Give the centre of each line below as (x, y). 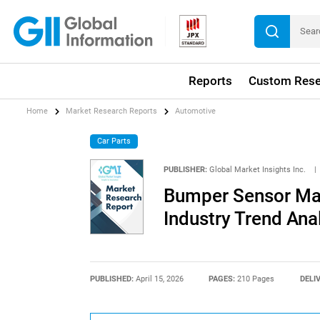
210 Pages (256, 279)
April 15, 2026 (159, 279)
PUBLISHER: (185, 169)
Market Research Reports (112, 111)
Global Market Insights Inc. (257, 169)
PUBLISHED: (112, 279)
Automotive (196, 111)
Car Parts (114, 141)
